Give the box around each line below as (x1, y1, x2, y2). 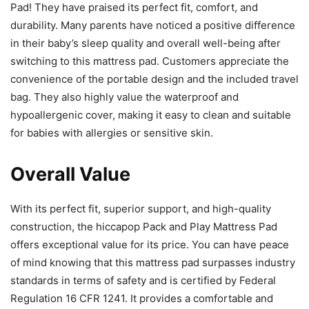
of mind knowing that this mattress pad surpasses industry (10, 255, 295, 269)
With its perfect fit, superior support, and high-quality (10, 201, 271, 215)
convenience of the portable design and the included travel (10, 72, 299, 86)
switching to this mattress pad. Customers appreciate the (10, 54, 289, 68)
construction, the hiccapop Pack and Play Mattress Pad (10, 219, 277, 233)
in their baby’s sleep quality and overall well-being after (10, 36, 281, 50)
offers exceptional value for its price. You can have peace (10, 237, 289, 251)
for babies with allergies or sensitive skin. (10, 126, 213, 139)
